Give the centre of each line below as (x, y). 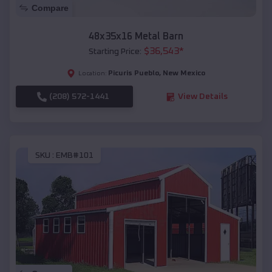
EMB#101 (75, 155)
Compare (50, 8)
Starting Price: (115, 52)
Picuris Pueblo (134, 74)
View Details (202, 97)
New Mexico (184, 74)
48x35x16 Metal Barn (136, 37)
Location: (93, 74)
